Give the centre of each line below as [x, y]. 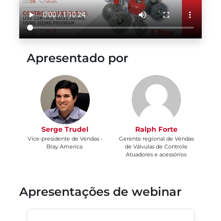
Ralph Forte [156, 129]
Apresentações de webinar [100, 192]
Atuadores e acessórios [156, 155]
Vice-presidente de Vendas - [65, 139]
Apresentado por [77, 58]
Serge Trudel [65, 129]
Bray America [65, 147]
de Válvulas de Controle [156, 147]
